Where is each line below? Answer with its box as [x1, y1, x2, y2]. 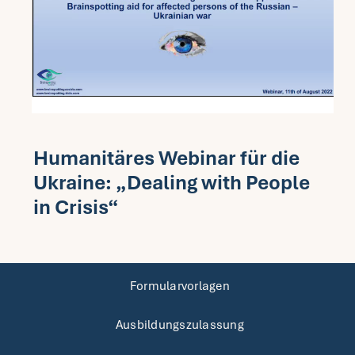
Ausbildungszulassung [115, 316, 244, 333]
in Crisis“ [32, 194, 119, 219]
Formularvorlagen [129, 277, 230, 294]
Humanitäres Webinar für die [32, 145, 300, 170]
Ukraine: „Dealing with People [32, 170, 310, 195]
